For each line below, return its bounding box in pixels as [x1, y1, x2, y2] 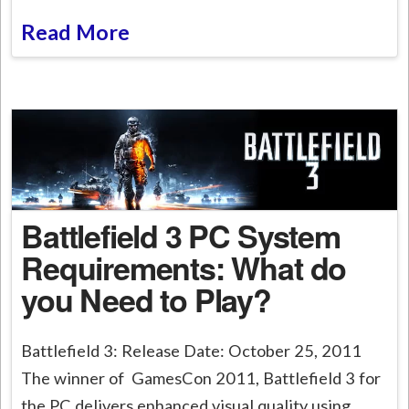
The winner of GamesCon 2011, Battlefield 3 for [21, 367, 382, 388]
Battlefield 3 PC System [21, 213, 341, 257]
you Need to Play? [21, 277, 271, 321]
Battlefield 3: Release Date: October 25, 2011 [21, 340, 362, 361]
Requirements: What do [21, 245, 347, 289]
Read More [21, 19, 131, 46]
